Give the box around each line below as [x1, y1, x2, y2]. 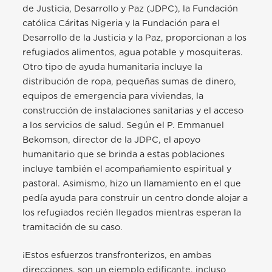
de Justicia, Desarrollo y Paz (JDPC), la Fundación [22, 4, 239, 14]
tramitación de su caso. [22, 223, 123, 233]
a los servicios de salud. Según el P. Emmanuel [22, 121, 225, 131]
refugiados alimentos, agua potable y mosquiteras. [22, 48, 243, 58]
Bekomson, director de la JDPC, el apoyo [22, 135, 201, 145]
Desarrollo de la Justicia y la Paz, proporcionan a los [22, 33, 247, 43]
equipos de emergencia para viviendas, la [22, 92, 204, 101]
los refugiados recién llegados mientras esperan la [22, 208, 242, 218]
